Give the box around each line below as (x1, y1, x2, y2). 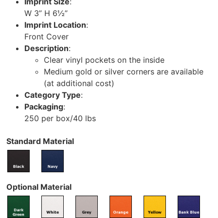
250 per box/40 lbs (24, 113, 96, 124)
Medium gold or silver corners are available (44, 67, 203, 77)
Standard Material (6, 136, 74, 146)
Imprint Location (24, 20, 86, 30)
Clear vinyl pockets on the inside (44, 55, 164, 65)
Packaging (24, 102, 63, 112)
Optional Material (6, 182, 72, 192)
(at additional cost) (44, 78, 114, 89)
